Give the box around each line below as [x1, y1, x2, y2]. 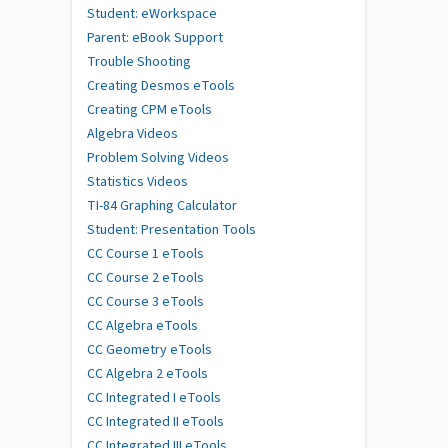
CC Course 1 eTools [87, 243, 204, 264]
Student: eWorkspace [87, 3, 217, 24]
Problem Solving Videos [87, 147, 229, 168]
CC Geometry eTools [87, 339, 212, 360]
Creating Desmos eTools [87, 75, 235, 96]
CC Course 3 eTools [87, 291, 204, 312]
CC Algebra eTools [87, 315, 198, 336]
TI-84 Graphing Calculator [87, 195, 237, 216]
